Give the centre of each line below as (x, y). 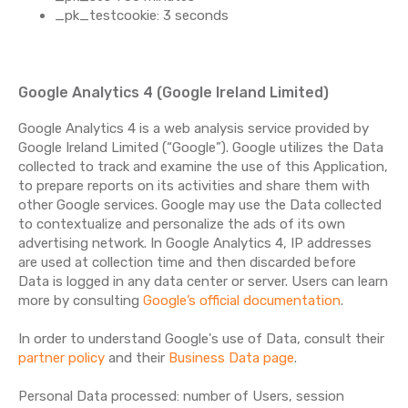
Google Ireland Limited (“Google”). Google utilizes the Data (201, 148)
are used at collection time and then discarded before (187, 262)
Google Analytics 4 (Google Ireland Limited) (173, 92)
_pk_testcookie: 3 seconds (142, 15)
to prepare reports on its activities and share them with (194, 186)
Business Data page (231, 358)
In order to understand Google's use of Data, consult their (201, 339)
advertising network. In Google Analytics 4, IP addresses (195, 243)
